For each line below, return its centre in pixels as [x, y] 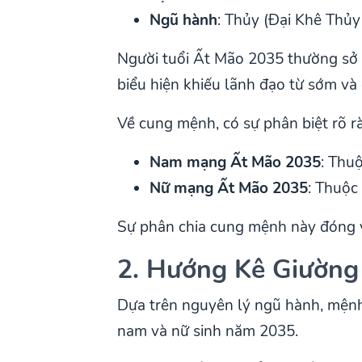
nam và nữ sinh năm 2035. [208, 331]
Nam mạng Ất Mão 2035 [236, 162]
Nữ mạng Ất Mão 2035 [229, 188]
